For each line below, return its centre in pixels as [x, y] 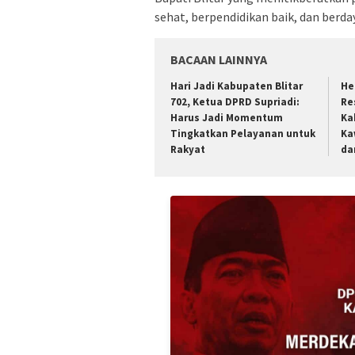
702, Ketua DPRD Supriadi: [235, 101]
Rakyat [188, 149]
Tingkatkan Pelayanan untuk [243, 133]
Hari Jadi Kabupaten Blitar [237, 86]
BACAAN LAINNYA [219, 59]
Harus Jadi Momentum [227, 117]
